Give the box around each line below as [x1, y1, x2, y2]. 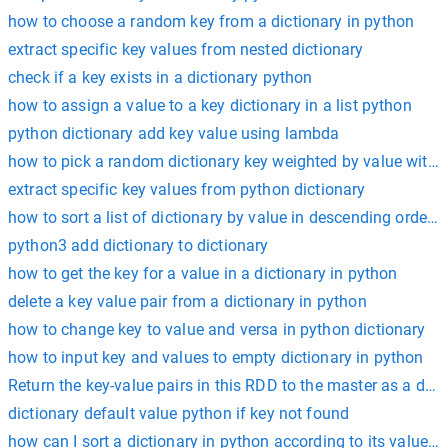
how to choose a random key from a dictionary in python [8, 11, 415, 31]
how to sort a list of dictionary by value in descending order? [8, 207, 441, 227]
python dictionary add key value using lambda [8, 123, 340, 143]
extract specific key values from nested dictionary [8, 39, 364, 59]
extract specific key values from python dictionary [8, 179, 366, 199]
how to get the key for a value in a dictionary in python [8, 263, 398, 283]
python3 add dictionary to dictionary [8, 235, 269, 255]
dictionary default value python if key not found [8, 403, 350, 423]
